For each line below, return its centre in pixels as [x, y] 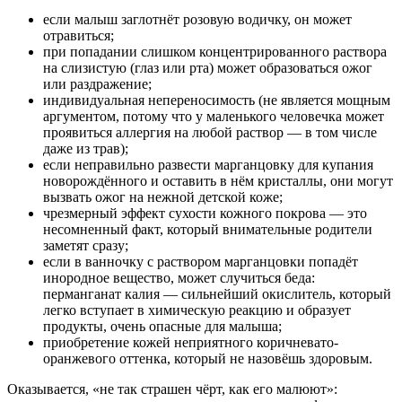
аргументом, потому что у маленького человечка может [214, 116]
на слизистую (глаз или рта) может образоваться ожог [208, 67]
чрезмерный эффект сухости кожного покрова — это [205, 213]
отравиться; [79, 35]
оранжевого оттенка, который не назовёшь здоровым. [208, 358]
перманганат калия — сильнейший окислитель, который [217, 293]
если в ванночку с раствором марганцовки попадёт [201, 261]
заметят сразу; [86, 245]
